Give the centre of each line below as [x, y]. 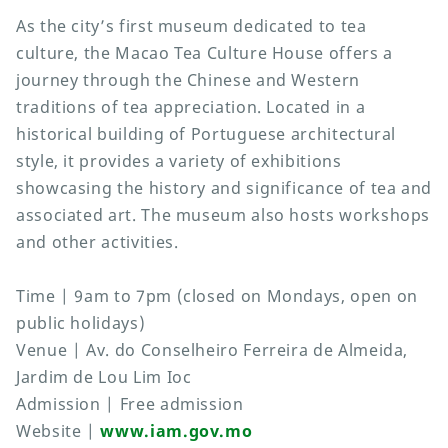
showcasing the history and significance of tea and [224, 188]
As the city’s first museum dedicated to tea [191, 26]
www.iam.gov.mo [176, 431]
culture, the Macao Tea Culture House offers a [204, 53]
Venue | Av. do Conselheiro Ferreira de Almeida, [212, 350]
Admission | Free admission [130, 404]
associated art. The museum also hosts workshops [223, 215]
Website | [58, 431]
